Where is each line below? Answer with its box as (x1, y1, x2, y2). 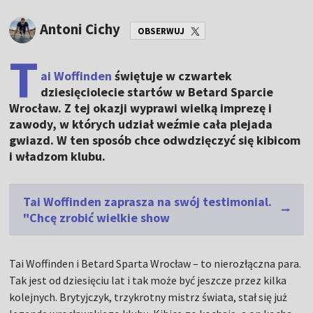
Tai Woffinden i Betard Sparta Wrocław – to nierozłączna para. (9, 256, 302, 271)
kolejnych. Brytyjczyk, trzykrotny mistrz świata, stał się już (9, 290, 288, 305)
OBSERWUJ (138, 24, 185, 37)
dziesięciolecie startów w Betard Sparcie (41, 84, 274, 101)
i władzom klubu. (9, 148, 106, 165)
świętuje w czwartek (112, 68, 233, 85)
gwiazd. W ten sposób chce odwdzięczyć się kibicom (9, 132, 301, 149)
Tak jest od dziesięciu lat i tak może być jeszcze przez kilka (9, 273, 287, 288)
